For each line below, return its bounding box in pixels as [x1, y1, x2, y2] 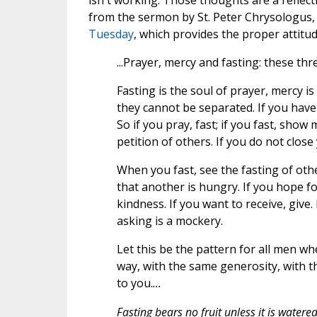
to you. [116, 275, 153, 292]
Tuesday [88, 26, 134, 42]
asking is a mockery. [116, 213, 223, 229]
